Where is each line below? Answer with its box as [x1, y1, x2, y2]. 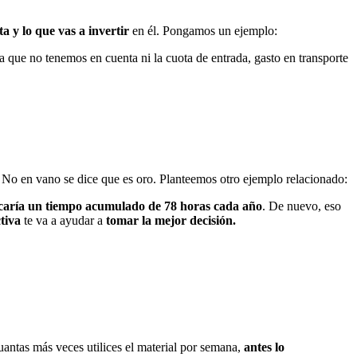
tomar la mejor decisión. [106, 213, 236, 227]
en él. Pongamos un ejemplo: [132, 24, 277, 38]
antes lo [244, 339, 284, 354]
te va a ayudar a [24, 213, 106, 227]
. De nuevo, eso [262, 198, 341, 213]
